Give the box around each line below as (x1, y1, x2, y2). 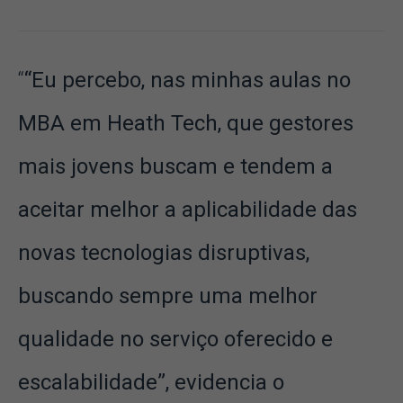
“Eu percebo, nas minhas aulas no (24, 67, 351, 94)
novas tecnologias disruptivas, (18, 240, 309, 266)
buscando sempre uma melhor (18, 283, 318, 309)
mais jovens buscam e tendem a (18, 154, 333, 180)
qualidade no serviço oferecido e (18, 327, 333, 353)
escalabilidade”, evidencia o (18, 370, 284, 396)
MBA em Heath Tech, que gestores (18, 111, 354, 137)
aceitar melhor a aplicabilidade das (18, 197, 357, 223)
